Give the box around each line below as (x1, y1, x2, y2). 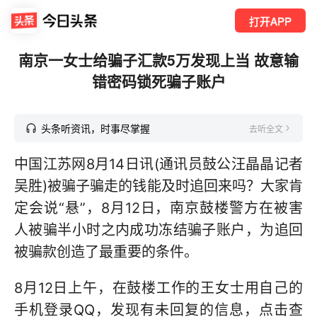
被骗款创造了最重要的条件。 (14, 243, 198, 260)
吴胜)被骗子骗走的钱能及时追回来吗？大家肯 (14, 178, 303, 195)
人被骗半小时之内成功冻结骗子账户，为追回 (14, 221, 303, 238)
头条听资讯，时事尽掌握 (41, 121, 150, 135)
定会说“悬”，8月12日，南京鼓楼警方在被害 (14, 200, 303, 217)
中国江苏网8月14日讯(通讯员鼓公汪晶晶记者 (14, 156, 303, 173)
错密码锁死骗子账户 (91, 70, 226, 91)
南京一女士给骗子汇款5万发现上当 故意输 (18, 49, 299, 70)
